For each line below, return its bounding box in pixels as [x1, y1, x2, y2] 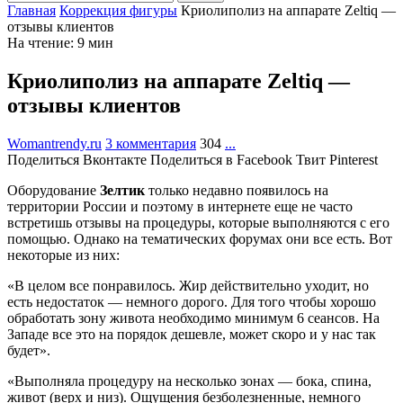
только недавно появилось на [145, 182, 328, 198]
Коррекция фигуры [59, 3, 177, 18]
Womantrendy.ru [7, 135, 102, 151]
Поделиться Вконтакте [7, 151, 147, 167]
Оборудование [7, 182, 100, 198]
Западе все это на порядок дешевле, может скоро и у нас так [7, 326, 376, 342]
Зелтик [100, 182, 145, 198]
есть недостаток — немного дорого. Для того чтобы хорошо [7, 293, 376, 309]
